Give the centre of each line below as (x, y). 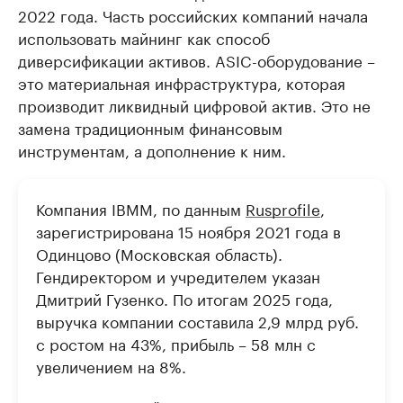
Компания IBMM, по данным (141, 207)
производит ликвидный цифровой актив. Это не (194, 104)
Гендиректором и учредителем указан (178, 275)
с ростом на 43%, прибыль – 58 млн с (176, 342)
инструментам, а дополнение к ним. (152, 149)
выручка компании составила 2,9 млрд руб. (197, 320)
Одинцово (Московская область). (159, 252)
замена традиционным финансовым (150, 126)
